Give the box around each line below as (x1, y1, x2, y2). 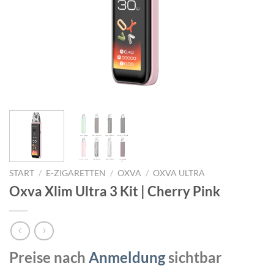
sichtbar (165, 248, 222, 267)
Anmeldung (89, 248, 165, 267)
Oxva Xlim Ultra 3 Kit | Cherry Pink (9, 182, 220, 199)
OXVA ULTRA (153, 168, 206, 178)
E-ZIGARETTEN (46, 168, 106, 178)
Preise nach (9, 248, 89, 267)
